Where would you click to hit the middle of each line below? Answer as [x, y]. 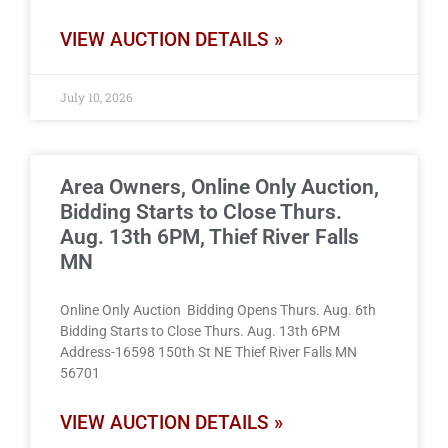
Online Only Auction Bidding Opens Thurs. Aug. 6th [219, 309]
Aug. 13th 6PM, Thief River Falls [209, 236]
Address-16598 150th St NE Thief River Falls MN [208, 351]
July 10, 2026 [96, 96]
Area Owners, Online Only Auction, [219, 186]
